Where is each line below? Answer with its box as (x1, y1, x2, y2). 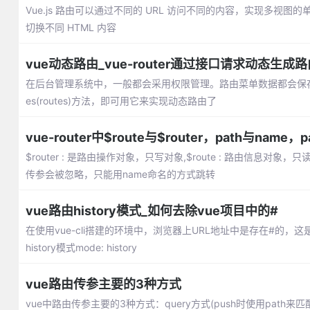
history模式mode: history (25, 241, 137, 253)
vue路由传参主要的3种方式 (25, 277, 181, 291)
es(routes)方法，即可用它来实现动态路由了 (25, 95, 217, 107)
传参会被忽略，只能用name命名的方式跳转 (25, 168, 215, 180)
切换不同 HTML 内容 (25, 21, 116, 33)
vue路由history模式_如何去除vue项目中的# (25, 203, 278, 218)
